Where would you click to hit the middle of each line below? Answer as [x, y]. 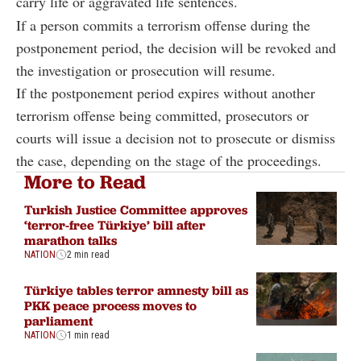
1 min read [88, 336]
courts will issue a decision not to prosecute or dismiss [176, 137]
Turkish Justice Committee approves [136, 210]
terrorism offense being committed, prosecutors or [162, 115]
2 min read [88, 255]
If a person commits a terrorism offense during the [163, 25]
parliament [58, 321]
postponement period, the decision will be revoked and [176, 47]
